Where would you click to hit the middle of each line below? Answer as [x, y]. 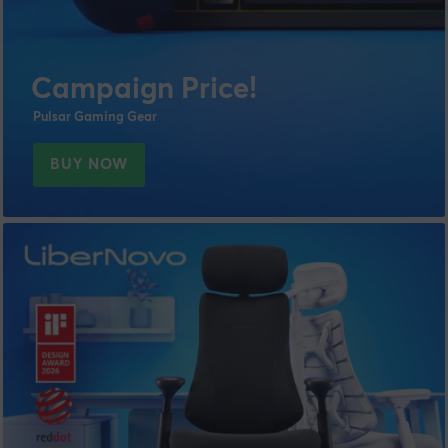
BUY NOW [89, 164]
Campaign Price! [144, 90]
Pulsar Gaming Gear [95, 117]
